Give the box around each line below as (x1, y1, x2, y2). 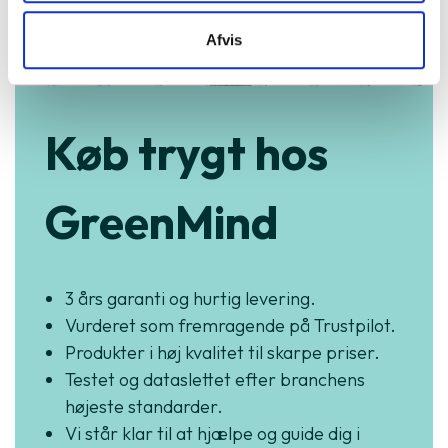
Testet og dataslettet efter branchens (65, 368, 365, 392)
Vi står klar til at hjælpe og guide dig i (65, 422, 360, 446)
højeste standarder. (65, 395, 223, 419)
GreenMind (45, 193, 278, 252)
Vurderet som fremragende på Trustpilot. (65, 314, 396, 338)
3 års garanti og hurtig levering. (65, 287, 316, 311)
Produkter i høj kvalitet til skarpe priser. (65, 341, 380, 365)
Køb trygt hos (45, 124, 328, 183)
